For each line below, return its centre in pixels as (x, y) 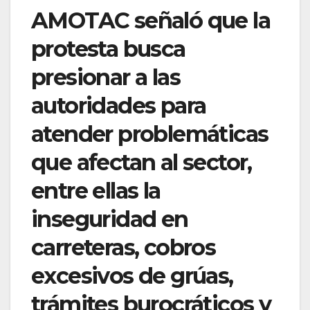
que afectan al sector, (142, 163)
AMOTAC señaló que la (151, 21)
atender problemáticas (150, 134)
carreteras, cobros (124, 248)
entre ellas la (96, 191)
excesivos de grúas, (132, 276)
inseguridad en (110, 219)
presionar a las (106, 77)
